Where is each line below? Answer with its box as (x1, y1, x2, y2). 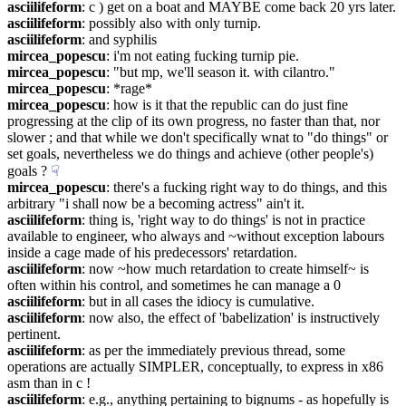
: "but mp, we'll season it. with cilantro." (106, 64, 335, 80)
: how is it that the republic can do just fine (106, 97, 348, 112)
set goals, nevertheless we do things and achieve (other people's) (7, 146, 373, 161)
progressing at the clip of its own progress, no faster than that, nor (7, 113, 380, 129)
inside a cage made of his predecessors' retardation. (7, 245, 297, 260)
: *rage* (106, 81, 152, 96)
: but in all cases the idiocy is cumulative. (82, 294, 314, 309)
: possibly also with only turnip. (82, 15, 261, 31)
